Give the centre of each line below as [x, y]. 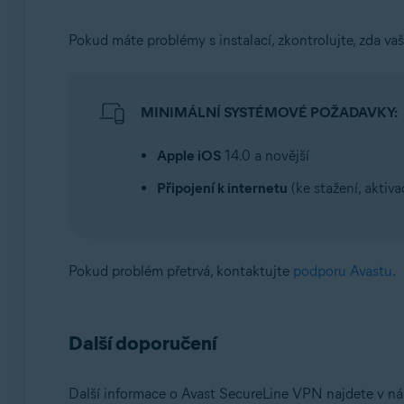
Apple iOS [188, 156]
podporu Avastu [342, 271]
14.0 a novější [265, 156]
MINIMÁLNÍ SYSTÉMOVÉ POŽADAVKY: [269, 113]
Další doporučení [142, 344]
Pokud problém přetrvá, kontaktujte [180, 271]
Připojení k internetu [222, 188]
